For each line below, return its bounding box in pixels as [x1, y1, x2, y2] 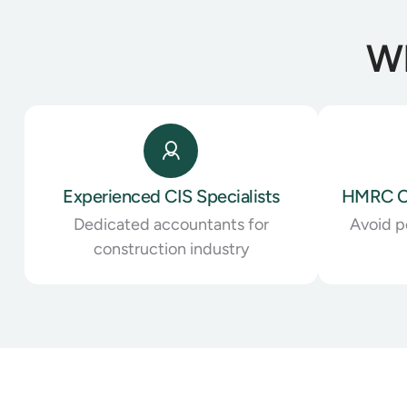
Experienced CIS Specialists [63, 184, 280, 207]
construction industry [93, 238, 249, 259]
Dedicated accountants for [73, 213, 269, 234]
